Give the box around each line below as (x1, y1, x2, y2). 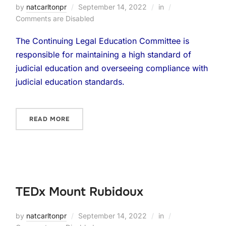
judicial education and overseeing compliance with (16, 63, 208, 73)
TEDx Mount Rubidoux (16, 184, 144, 199)
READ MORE (29, 115, 70, 123)
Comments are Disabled (16, 14, 95, 23)
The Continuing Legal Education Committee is (16, 36, 190, 46)
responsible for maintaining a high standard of (16, 49, 192, 60)
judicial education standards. (16, 77, 125, 87)
